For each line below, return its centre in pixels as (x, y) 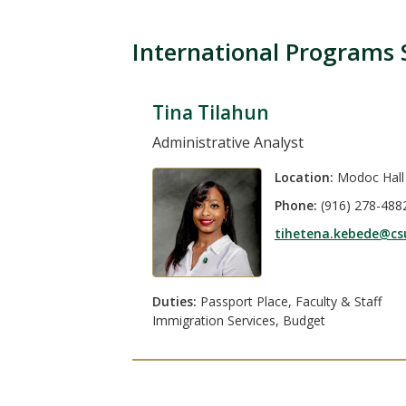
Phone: (295, 206)
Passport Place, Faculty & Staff (289, 301)
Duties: (174, 301)
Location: (304, 177)
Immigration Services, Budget (238, 320)
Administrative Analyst (227, 142)
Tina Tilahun (210, 112)
